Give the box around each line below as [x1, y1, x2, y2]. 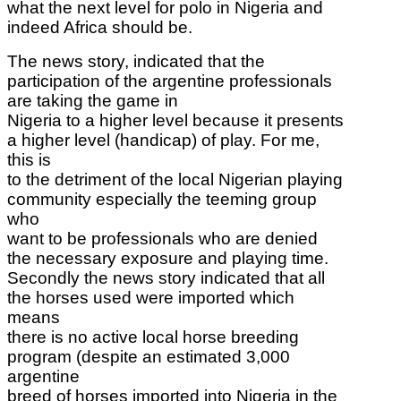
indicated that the [133, 51, 265, 71]
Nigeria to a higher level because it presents [7, 110, 344, 130]
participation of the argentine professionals [7, 71, 332, 90]
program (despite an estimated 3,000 [7, 346, 290, 366]
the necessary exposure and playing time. [7, 248, 328, 268]
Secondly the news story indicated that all [7, 268, 325, 287]
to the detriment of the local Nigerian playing [7, 169, 343, 189]
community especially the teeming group [7, 189, 317, 209]
